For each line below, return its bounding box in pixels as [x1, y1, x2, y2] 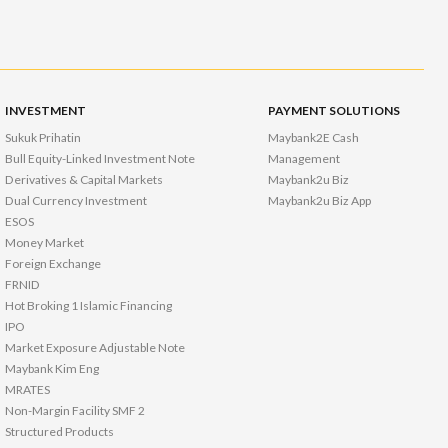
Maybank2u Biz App [268, 193, 372, 209]
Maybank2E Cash [268, 130, 360, 146]
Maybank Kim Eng [5, 361, 100, 377]
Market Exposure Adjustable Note [5, 340, 186, 356]
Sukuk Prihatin [5, 130, 82, 146]
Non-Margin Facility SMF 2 [5, 403, 146, 419]
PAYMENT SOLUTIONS [268, 103, 401, 119]
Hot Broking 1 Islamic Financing [5, 298, 173, 314]
